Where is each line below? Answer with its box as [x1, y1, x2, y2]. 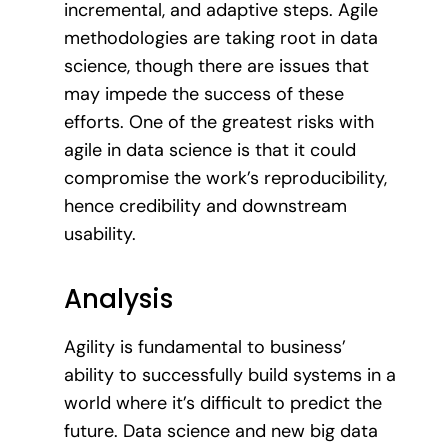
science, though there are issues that [64, 54, 369, 79]
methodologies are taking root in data [64, 26, 378, 51]
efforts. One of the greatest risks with [64, 110, 374, 135]
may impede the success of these [64, 82, 344, 107]
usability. [64, 222, 136, 247]
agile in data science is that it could [64, 138, 356, 163]
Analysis [64, 280, 173, 317]
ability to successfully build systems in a [64, 362, 396, 387]
